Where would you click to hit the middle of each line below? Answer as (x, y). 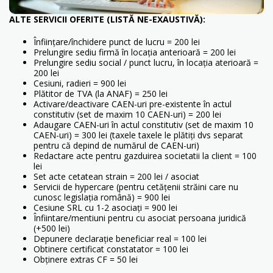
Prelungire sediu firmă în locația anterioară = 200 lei (136, 52)
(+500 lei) (52, 229)
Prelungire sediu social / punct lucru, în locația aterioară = (146, 63)
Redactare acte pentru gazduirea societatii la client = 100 (145, 156)
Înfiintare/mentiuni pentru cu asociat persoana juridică (140, 218)
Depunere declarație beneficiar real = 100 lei (120, 239)
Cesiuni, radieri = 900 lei (80, 83)
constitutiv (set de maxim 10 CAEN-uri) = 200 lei (127, 115)
